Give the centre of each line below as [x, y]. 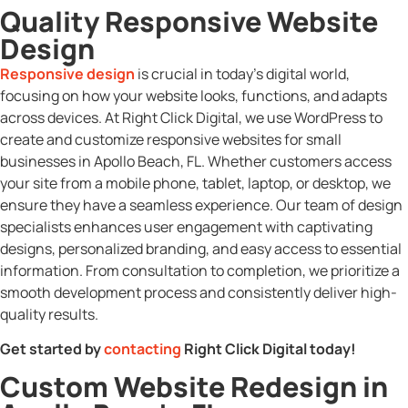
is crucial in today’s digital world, [242, 74]
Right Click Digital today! [269, 349]
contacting [141, 349]
